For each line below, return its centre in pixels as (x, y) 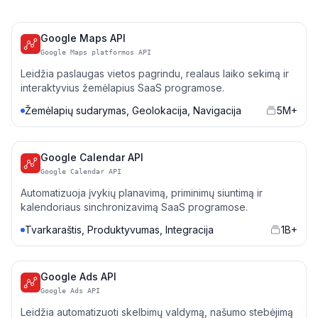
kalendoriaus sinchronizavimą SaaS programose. (134, 207)
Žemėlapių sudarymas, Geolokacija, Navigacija (133, 110)
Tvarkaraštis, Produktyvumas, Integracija (119, 230)
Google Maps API (83, 38)
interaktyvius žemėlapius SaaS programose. (122, 88)
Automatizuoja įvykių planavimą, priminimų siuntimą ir (142, 193)
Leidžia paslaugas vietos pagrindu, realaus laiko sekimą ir (155, 73)
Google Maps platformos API (96, 52)
